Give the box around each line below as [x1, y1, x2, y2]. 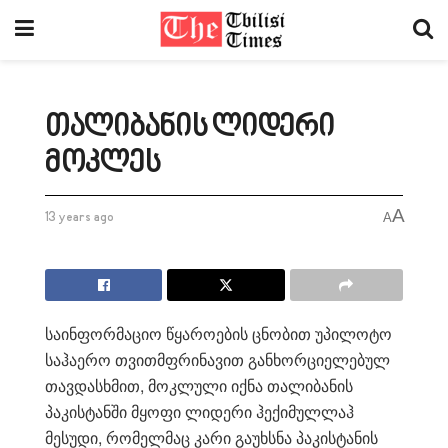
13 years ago [45, 209, 114, 226]
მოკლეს [45, 145, 161, 182]
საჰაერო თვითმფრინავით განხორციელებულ [45, 347, 390, 371]
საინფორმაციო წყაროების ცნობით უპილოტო [45, 321, 392, 345]
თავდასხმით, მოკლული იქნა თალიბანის [45, 373, 353, 397]
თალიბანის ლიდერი [45, 109, 335, 146]
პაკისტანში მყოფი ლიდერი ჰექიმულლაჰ [45, 399, 354, 423]
